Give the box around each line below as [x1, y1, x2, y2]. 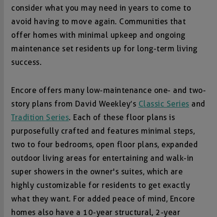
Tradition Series [11, 113, 69, 123]
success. [11, 58, 42, 67]
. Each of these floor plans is [69, 113, 175, 123]
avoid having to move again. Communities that [11, 17, 186, 27]
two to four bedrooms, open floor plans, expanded [11, 140, 198, 150]
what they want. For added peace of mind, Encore [11, 194, 195, 204]
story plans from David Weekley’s [11, 99, 139, 109]
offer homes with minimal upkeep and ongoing [11, 31, 186, 40]
